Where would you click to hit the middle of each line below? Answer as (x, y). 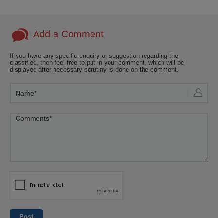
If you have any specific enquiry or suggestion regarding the (94, 56)
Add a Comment (68, 34)
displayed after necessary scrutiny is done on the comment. (94, 69)
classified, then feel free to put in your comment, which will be (97, 63)
